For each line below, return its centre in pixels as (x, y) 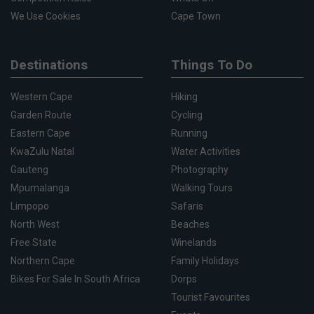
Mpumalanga (40, 187)
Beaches (190, 224)
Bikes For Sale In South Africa (75, 279)
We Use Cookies (46, 16)
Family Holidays (205, 260)
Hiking (184, 96)
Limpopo (30, 206)
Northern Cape (43, 260)
